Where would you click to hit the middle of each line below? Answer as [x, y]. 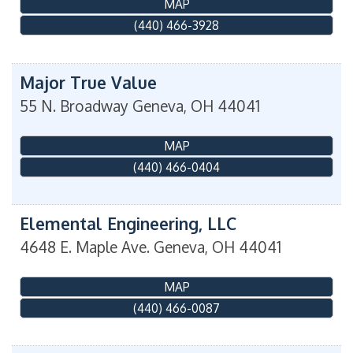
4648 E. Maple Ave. [85, 247]
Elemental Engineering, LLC [128, 223]
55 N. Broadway [74, 106]
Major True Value [88, 82]
